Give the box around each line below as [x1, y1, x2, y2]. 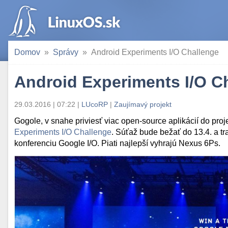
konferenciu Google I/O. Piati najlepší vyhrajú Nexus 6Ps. [14, 139, 220, 148]
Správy [53, 48, 78, 56]
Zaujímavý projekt [114, 100, 172, 108]
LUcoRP [81, 100, 108, 108]
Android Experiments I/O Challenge [91, 48, 219, 56]
